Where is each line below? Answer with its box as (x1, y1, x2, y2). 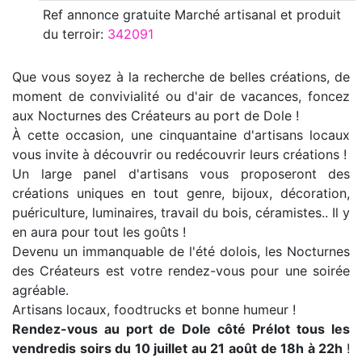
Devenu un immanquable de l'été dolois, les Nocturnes (12, 242, 350, 259)
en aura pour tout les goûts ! (12, 223, 186, 240)
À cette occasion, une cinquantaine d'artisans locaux (12, 126, 350, 143)
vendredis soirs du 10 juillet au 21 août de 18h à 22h (12, 339, 347, 356)
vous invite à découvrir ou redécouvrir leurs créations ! (12, 145, 347, 162)
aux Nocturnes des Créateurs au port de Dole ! (12, 107, 299, 124)
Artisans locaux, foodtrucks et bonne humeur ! (12, 301, 296, 318)
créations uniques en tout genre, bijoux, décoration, (12, 184, 350, 201)
